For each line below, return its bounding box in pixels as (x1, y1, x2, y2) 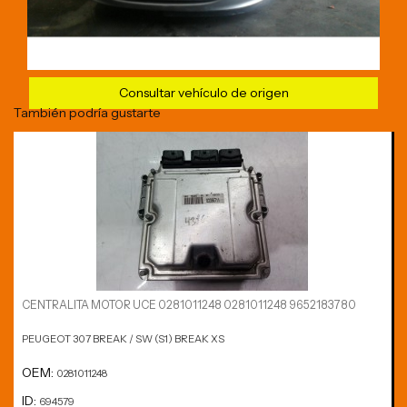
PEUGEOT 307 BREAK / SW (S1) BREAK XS (21, 333, 224, 346)
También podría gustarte (14, 104, 161, 121)
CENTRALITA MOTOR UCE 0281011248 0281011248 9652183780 (21, 297, 356, 312)
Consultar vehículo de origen (118, 84, 289, 101)
